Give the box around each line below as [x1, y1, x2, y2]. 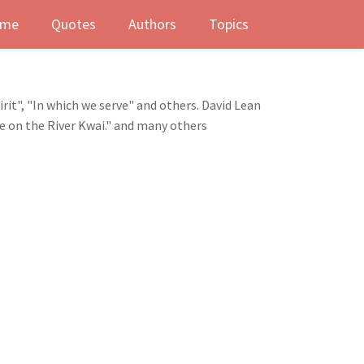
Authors [128, 15, 176, 33]
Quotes [51, 15, 96, 33]
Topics [209, 15, 249, 33]
